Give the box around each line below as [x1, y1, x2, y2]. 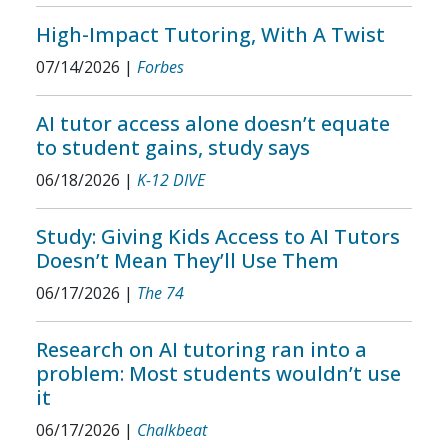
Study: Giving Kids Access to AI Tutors [36, 223, 400, 250]
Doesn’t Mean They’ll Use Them [36, 247, 339, 274]
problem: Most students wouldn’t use [36, 360, 401, 387]
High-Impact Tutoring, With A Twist [36, 21, 385, 48]
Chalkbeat [137, 419, 207, 441]
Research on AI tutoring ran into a [36, 336, 367, 363]
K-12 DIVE [137, 169, 205, 191]
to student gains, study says [36, 134, 310, 161]
